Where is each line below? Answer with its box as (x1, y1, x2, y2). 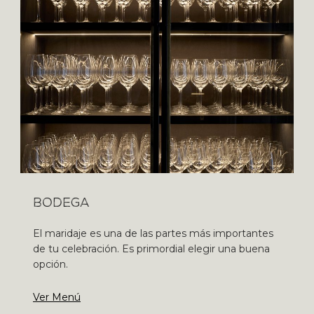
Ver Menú (33, 290, 81, 303)
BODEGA (33, 195, 89, 210)
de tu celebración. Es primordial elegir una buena (33, 243, 270, 255)
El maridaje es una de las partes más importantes (33, 227, 273, 240)
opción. (33, 258, 68, 271)
